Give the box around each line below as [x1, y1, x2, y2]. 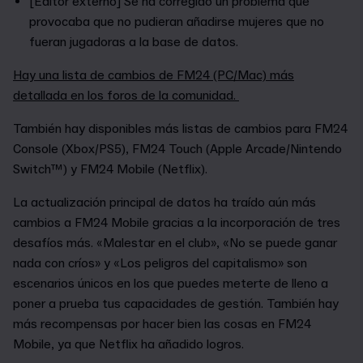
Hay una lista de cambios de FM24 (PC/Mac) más [13, 66, 294, 83]
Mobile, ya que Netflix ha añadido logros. [13, 335, 244, 352]
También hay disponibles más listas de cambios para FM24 [13, 120, 348, 137]
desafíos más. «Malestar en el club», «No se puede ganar [13, 234, 337, 251]
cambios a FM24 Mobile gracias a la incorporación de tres [13, 214, 340, 231]
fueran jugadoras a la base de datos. [29, 33, 238, 50]
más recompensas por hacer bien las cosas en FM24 [13, 315, 311, 332]
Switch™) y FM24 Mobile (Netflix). [13, 160, 211, 177]
